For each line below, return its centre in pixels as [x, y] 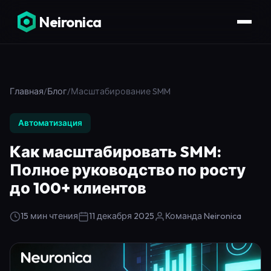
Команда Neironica [203, 216]
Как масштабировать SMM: [116, 152]
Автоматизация [50, 123]
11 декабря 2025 [122, 216]
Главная [27, 91]
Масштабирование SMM [121, 91]
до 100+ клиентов [78, 188]
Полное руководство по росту [128, 170]
